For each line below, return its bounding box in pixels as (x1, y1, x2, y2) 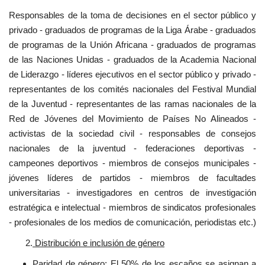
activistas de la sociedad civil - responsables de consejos (9, 128, 256, 138)
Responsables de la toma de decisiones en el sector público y (9, 9, 256, 20)
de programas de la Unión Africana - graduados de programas (9, 39, 256, 50)
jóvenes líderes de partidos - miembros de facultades (9, 172, 256, 183)
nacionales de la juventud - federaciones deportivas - (9, 143, 256, 153)
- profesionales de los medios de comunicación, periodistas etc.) (9, 216, 256, 227)
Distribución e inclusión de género (33, 237, 164, 248)
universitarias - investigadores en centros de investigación (9, 187, 256, 198)
